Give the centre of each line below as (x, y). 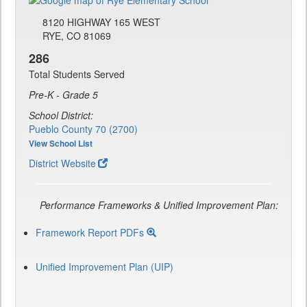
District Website (62, 163)
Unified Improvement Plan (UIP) (105, 267)
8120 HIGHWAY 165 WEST (101, 22)
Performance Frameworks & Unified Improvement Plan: (159, 205)
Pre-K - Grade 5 (63, 95)
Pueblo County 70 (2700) (83, 129)
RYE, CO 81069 (77, 36)
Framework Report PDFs (91, 233)
